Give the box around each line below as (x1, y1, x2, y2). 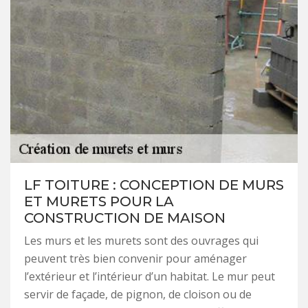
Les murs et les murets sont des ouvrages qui (24, 233, 258, 249)
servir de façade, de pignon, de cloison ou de (24, 287, 252, 302)
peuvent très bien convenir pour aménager (24, 251, 247, 267)
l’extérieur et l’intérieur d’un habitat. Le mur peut (24, 269, 275, 285)
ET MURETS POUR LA (24, 193, 174, 210)
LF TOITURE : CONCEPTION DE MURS (24, 177, 284, 194)
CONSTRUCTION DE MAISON (24, 210, 225, 227)
